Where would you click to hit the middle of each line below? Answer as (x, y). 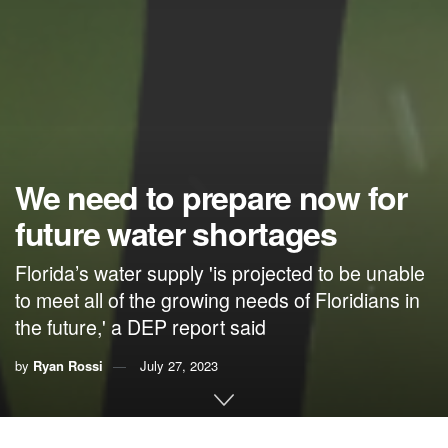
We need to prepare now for (211, 197)
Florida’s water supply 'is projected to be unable (220, 272)
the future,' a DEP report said (140, 326)
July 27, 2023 (179, 365)
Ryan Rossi (68, 365)
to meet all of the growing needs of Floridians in (217, 299)
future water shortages (176, 233)
